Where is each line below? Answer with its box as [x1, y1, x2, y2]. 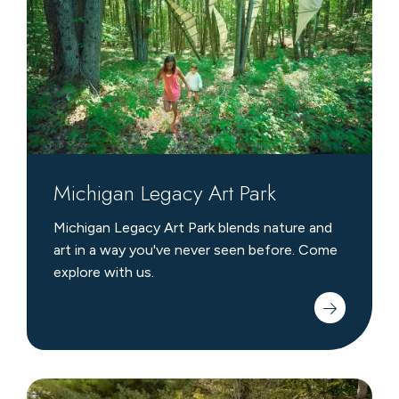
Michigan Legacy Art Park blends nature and [53, 219, 332, 237]
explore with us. [53, 264, 154, 281]
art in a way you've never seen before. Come [53, 241, 338, 259]
